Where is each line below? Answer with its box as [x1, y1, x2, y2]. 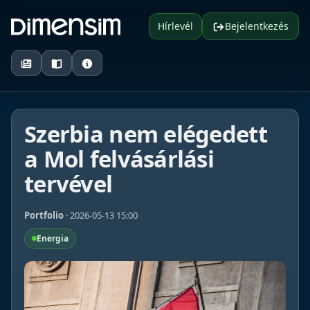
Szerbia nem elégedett [24, 118, 267, 149]
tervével [24, 168, 113, 199]
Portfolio [24, 209, 64, 222]
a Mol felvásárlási [24, 143, 215, 174]
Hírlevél [158, 19, 193, 33]
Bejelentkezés [225, 19, 289, 33]
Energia [37, 232, 69, 244]
